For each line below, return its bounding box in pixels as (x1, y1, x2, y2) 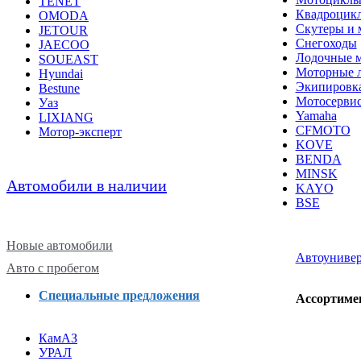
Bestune (39, 81, 80, 96)
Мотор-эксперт (39, 125, 122, 139)
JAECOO (39, 38, 89, 52)
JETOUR (39, 23, 88, 38)
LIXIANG (39, 110, 93, 125)
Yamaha (295, 109, 337, 123)
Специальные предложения (39, 288, 200, 303)
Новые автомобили (6, 239, 113, 253)
